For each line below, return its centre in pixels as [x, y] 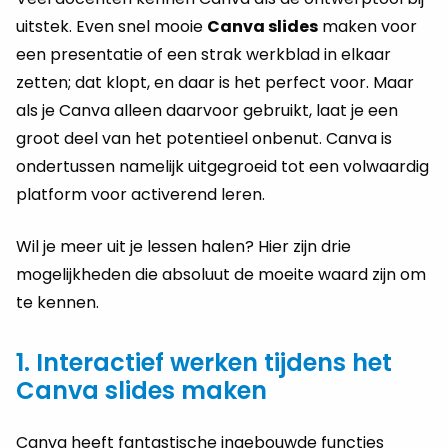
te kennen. [57, 302]
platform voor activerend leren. [140, 194]
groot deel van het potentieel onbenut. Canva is [204, 138]
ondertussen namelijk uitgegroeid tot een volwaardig [222, 166]
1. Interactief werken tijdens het [204, 362]
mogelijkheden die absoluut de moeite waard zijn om [221, 274]
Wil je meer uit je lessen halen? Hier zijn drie [183, 246]
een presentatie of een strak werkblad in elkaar [203, 54]
